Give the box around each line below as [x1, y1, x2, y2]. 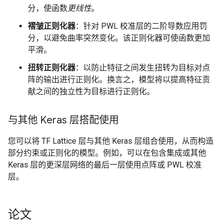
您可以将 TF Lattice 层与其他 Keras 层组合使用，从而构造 [8, 136, 214, 146]
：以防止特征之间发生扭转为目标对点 [75, 62, 210, 72]
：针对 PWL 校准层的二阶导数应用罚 [75, 21, 207, 31]
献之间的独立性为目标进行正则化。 [28, 86, 155, 96]
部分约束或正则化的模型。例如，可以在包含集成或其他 [8, 148, 206, 158]
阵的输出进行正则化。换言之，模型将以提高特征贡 [28, 74, 210, 84]
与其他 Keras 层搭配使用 [8, 113, 119, 126]
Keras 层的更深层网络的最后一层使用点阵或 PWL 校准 [8, 160, 202, 169]
